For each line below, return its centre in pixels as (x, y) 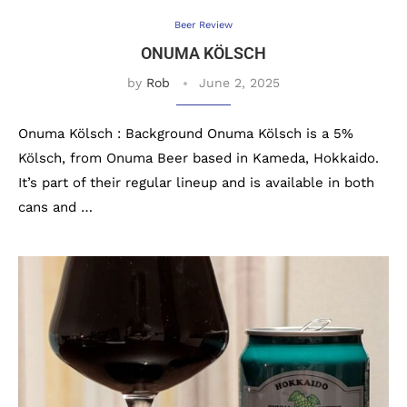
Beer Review (203, 25)
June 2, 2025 (239, 83)
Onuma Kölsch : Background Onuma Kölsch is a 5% (186, 134)
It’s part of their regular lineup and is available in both (196, 183)
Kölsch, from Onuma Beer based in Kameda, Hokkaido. (199, 158)
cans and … (55, 207)
